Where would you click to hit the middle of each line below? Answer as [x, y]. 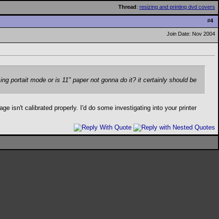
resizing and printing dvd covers [177, 7]
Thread [127, 7]
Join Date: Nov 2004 [191, 34]
